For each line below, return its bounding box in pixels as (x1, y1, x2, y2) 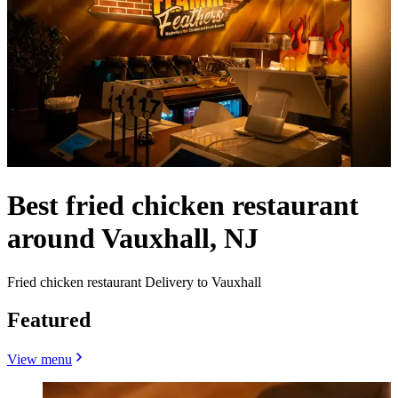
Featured (7, 307, 91, 331)
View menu (7, 351, 72, 367)
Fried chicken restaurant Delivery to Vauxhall (7, 274, 261, 290)
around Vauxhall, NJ (7, 222, 259, 255)
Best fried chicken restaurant (7, 189, 359, 222)
